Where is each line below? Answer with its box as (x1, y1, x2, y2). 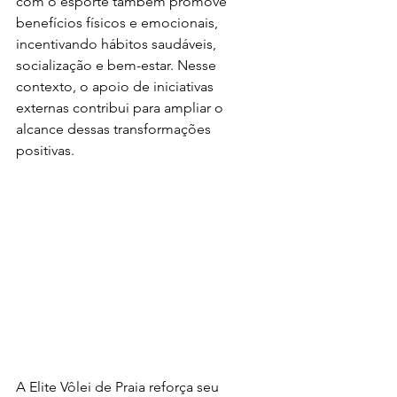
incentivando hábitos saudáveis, (16, 35, 220, 53)
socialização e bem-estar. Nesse (16, 57, 220, 74)
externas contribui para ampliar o (16, 99, 227, 117)
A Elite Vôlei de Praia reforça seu (16, 378, 222, 395)
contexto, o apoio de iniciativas (16, 78, 217, 96)
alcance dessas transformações (16, 121, 214, 138)
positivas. (16, 142, 74, 160)
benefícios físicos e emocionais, (16, 14, 222, 32)
